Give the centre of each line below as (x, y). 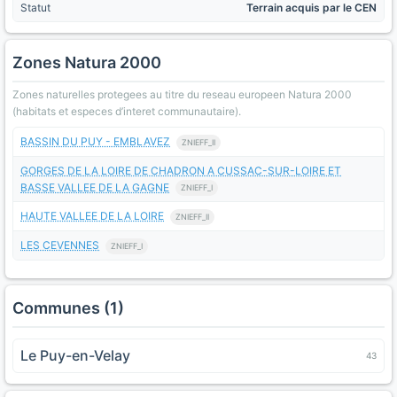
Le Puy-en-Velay (75, 355)
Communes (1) (68, 307)
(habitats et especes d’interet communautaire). (127, 111)
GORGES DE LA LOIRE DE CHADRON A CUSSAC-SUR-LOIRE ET (181, 170)
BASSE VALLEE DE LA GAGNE (95, 187)
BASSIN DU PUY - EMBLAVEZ (95, 141)
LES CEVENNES (60, 245)
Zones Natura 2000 (87, 62)
